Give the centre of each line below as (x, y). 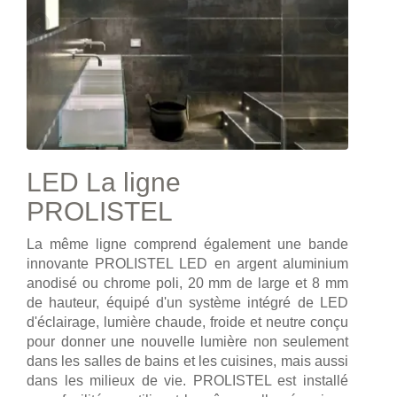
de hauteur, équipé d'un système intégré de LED (187, 302)
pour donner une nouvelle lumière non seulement (187, 341)
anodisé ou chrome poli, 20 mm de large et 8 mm (187, 283)
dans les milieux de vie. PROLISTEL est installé (187, 380)
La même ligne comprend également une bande (187, 244)
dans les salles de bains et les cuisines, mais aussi (187, 361)
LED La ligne (104, 182)
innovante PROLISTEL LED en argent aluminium (187, 263)
